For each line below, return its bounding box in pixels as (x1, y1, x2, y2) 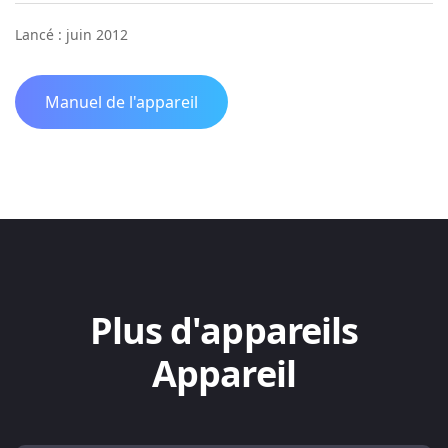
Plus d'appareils (89, 306, 359, 355)
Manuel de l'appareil (45, 91, 198, 113)
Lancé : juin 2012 (15, 25, 128, 44)
